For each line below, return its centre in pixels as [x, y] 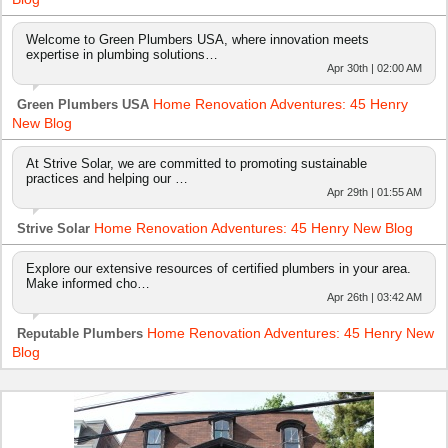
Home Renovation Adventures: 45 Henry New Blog [253, 228]
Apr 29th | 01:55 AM [374, 192]
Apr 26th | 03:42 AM [374, 297]
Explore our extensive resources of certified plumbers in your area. [218, 269]
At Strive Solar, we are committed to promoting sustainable [196, 164]
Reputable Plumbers [80, 334]
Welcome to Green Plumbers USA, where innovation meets [197, 40]
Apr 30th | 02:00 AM [374, 68]
